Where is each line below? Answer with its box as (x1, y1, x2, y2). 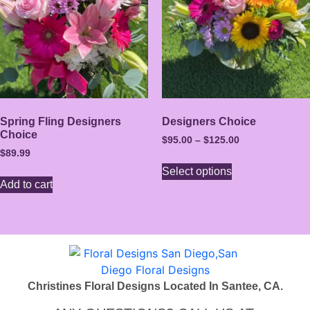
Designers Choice (162, 116, 256, 128)
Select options (162, 165, 232, 178)
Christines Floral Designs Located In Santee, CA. (27, 280, 283, 293)
